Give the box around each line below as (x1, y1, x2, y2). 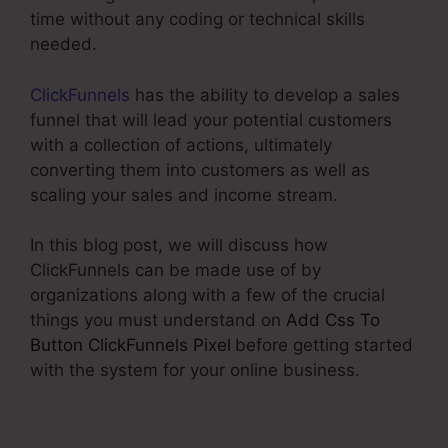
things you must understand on (30, 310, 286, 330)
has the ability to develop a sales (130, 84, 400, 105)
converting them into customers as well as (30, 159, 370, 180)
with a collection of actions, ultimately (30, 134, 332, 155)
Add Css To (286, 310, 380, 330)
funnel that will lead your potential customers (30, 109, 392, 130)
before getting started (235, 335, 413, 355)
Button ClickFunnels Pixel (30, 335, 231, 355)
